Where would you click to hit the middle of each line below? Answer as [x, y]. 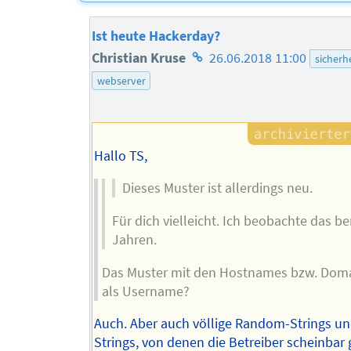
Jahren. [134, 240]
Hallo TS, [120, 156]
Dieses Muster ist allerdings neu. [217, 188]
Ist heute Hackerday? [156, 36]
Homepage [221, 58]
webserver [121, 81]
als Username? [145, 291]
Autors [208, 101]
